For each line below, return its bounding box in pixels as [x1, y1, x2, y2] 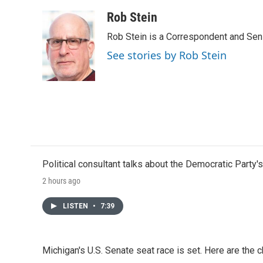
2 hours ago [42, 176, 80, 186]
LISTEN [63, 202, 90, 210]
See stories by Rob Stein [107, 48, 227, 62]
